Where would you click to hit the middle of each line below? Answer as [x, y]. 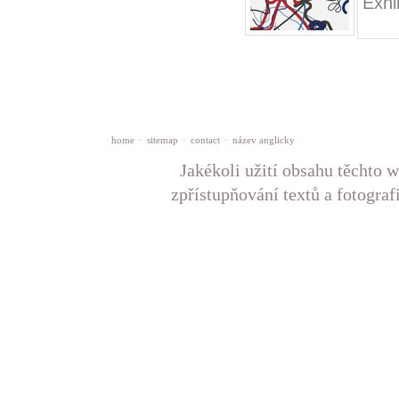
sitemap [163, 140]
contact [205, 140]
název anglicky [264, 140]
